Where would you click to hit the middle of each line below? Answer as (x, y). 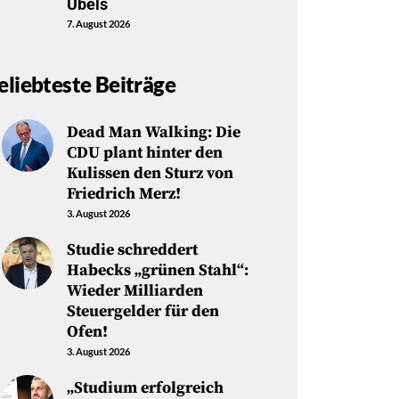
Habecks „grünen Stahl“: (157, 271)
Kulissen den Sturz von (150, 174)
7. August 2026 (98, 23)
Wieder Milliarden (134, 291)
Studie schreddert (132, 250)
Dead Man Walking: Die (153, 133)
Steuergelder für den (142, 312)
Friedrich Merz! (123, 194)
